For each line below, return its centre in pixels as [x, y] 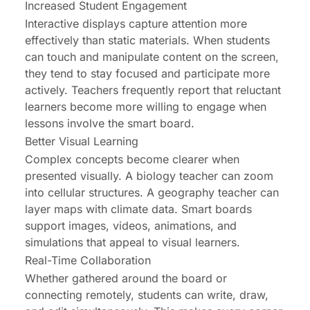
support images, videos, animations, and [131, 226]
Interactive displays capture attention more [136, 24]
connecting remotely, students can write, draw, [147, 295]
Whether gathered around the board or [126, 279]
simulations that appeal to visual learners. [133, 243]
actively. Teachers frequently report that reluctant [153, 90]
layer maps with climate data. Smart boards [138, 209]
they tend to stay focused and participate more [147, 74]
